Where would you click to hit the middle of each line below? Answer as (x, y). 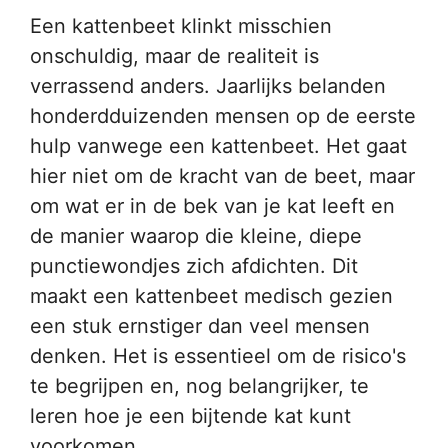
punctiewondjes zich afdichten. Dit (194, 266)
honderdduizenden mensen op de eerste (223, 116)
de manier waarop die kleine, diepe (196, 236)
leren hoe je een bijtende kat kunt (190, 416)
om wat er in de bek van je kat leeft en (212, 206)
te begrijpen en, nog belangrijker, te (199, 386)
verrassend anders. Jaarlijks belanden (208, 86)
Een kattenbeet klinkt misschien (181, 26)
